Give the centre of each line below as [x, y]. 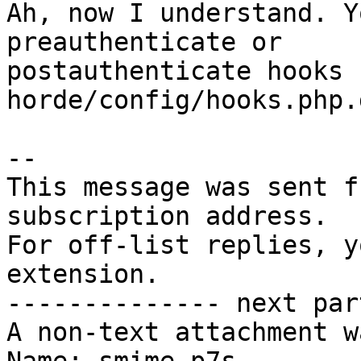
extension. [83, 274]
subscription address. [167, 216]
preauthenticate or [160, 42]
